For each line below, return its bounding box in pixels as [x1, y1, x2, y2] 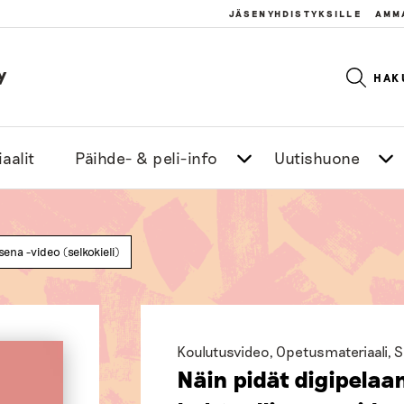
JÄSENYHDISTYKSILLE [228, 8, 362, 19]
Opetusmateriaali [276, 343, 387, 360]
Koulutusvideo [177, 343, 269, 360]
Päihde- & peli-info [75, 148, 218, 168]
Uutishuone [274, 148, 361, 168]
